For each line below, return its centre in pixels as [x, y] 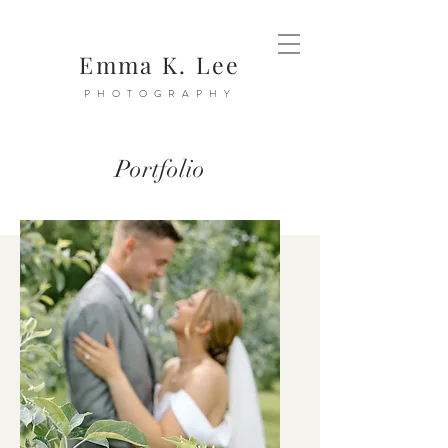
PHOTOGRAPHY [160, 93]
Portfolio [160, 169]
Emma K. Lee [160, 64]
